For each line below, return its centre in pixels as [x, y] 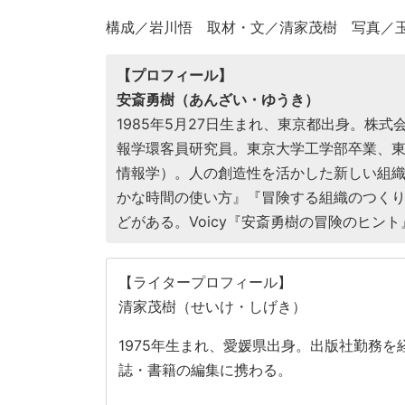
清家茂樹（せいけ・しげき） [212, 307]
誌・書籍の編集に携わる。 [205, 370]
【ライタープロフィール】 [205, 283]
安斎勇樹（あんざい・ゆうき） [218, 100]
